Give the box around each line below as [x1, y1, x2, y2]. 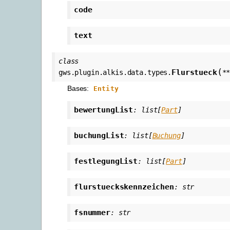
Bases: [67, 84, 91, 92]
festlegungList [74, 156, 138, 166]
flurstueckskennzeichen [74, 182, 174, 191]
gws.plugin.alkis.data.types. [59, 68, 172, 76]
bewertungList [74, 105, 133, 114]
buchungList [74, 130, 124, 140]
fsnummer [74, 207, 110, 217]
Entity [93, 84, 119, 92]
